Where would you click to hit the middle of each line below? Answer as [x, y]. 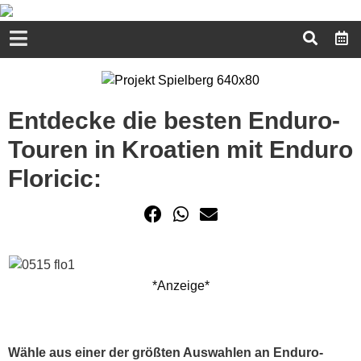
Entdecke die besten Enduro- [174, 120]
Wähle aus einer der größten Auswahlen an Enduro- [166, 352]
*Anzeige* [180, 285]
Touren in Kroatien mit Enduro [180, 149]
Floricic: [55, 178]
